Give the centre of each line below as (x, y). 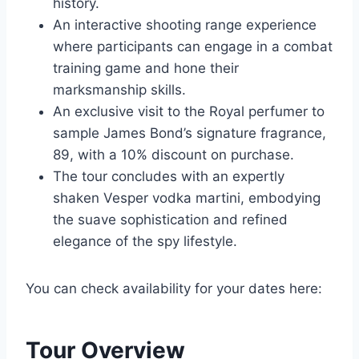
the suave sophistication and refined (170, 220)
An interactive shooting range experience (185, 25)
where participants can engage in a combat (193, 47)
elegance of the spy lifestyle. (145, 242)
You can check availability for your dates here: (174, 289)
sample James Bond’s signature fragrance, (190, 133)
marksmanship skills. (119, 90)
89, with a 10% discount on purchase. (173, 155)
